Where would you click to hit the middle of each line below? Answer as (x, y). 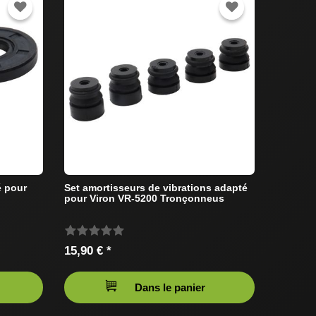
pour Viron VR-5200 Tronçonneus (144, 199)
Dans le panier (170, 288)
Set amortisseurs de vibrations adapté (156, 188)
